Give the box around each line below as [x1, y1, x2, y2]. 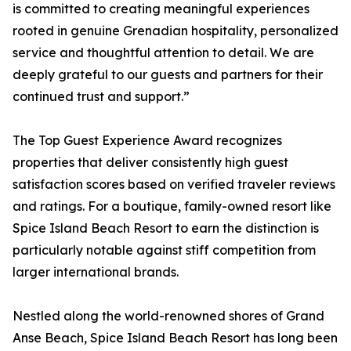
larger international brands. [13, 264, 179, 280]
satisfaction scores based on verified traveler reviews [13, 176, 335, 192]
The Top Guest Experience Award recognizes [13, 132, 282, 148]
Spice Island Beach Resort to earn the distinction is [13, 220, 319, 236]
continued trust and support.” [13, 89, 190, 104]
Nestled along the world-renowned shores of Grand [13, 308, 324, 324]
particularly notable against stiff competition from [13, 242, 316, 258]
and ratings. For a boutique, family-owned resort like [13, 198, 331, 214]
